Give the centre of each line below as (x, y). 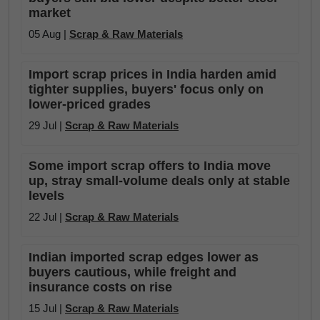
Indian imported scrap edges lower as (144, 257)
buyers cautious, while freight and (132, 272)
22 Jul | (47, 217)
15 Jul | (47, 308)
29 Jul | (47, 125)
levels (46, 196)
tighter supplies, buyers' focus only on (146, 89)
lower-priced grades (90, 104)
